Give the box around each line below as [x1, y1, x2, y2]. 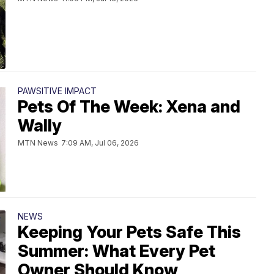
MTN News [18, 138, 58, 147]
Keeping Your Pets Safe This [18, 222, 241, 242]
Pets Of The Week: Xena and [18, 97, 240, 117]
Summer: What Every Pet [18, 241, 215, 261]
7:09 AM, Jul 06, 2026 [61, 138, 139, 147]
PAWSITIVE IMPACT [18, 86, 97, 96]
